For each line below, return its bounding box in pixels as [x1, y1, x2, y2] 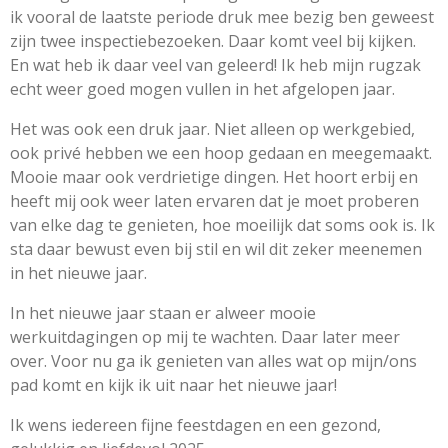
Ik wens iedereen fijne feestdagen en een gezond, [10, 413, 381, 436]
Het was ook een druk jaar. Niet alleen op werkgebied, [10, 117, 415, 140]
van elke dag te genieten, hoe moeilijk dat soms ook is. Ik [10, 213, 435, 236]
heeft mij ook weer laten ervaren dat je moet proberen [10, 189, 419, 212]
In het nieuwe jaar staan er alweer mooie [10, 301, 316, 324]
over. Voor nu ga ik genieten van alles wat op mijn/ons [10, 349, 417, 372]
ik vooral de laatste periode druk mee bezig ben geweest [10, 5, 434, 28]
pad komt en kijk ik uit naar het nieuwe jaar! [10, 373, 337, 396]
